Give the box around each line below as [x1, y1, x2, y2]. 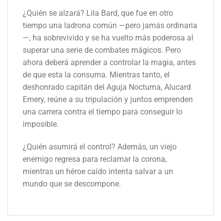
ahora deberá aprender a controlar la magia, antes [23, 58, 196, 68]
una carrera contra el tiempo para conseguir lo [23, 107, 183, 117]
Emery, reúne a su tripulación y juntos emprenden [23, 95, 193, 105]
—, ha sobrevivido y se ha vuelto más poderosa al [23, 33, 193, 43]
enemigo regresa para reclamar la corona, [23, 154, 167, 164]
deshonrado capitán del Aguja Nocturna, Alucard [23, 82, 191, 92]
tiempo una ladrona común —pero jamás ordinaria [23, 21, 197, 31]
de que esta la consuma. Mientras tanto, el [23, 70, 170, 80]
